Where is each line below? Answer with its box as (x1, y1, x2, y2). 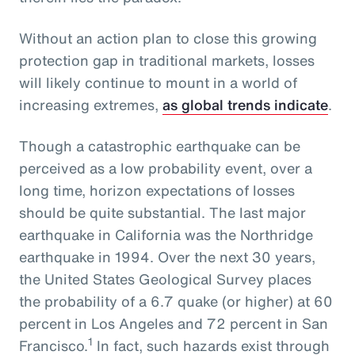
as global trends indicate (162, 94, 328, 115)
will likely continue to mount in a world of (19, 71, 297, 93)
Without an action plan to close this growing (19, 27, 317, 48)
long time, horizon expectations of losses (19, 179, 295, 200)
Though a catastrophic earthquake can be (19, 135, 300, 156)
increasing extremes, (19, 94, 162, 115)
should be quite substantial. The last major (19, 201, 306, 223)
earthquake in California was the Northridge (19, 223, 313, 245)
